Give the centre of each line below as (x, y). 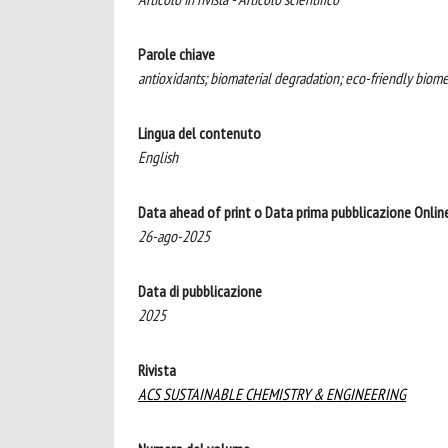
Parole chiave (176, 54)
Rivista (157, 370)
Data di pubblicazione (200, 291)
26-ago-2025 (174, 236)
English (158, 157)
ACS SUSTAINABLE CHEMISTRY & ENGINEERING (272, 394)
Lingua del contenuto (199, 133)
